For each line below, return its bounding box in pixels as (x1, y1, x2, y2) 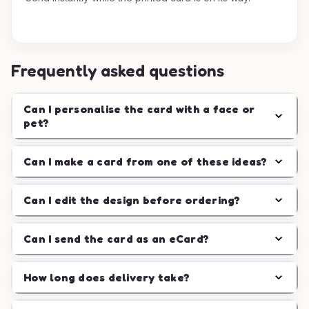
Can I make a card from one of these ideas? (23, 154, 268, 168)
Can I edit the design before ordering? (23, 193, 241, 207)
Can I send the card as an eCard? (23, 232, 209, 246)
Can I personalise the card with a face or (23, 102, 255, 116)
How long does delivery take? (23, 270, 190, 284)
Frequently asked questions (11, 61, 224, 81)
